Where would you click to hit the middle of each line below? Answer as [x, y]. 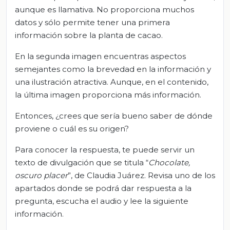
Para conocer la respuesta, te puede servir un [105, 149]
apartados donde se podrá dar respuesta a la [103, 188]
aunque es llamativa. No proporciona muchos [104, 9]
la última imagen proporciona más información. [108, 94]
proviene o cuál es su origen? [72, 128]
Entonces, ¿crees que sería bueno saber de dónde [114, 116]
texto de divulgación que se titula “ [82, 162]
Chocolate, [169, 162]
